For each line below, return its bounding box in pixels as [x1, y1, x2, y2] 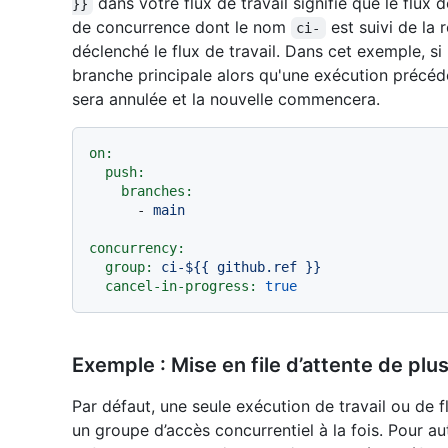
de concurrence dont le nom [72, 17, 291, 38]
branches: [121, 183, 193, 200]
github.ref [217, 259, 297, 276]
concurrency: [89, 240, 185, 257]
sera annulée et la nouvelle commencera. [72, 89, 380, 110]
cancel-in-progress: [105, 278, 257, 295]
